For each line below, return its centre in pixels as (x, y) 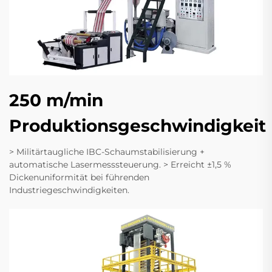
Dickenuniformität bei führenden (79, 177)
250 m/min (56, 100)
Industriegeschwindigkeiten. (69, 190)
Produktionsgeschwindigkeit (138, 125)
